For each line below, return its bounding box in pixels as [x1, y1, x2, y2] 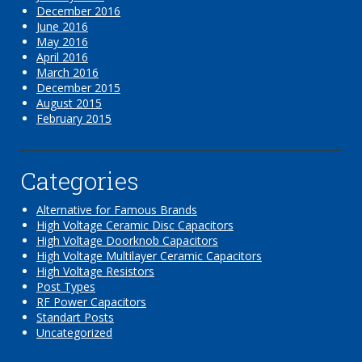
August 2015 [36, 95, 102, 111]
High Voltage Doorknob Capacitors [36, 232, 218, 248]
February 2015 [36, 110, 112, 126]
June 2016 [36, 18, 88, 34]
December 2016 [36, 2, 120, 19]
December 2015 [36, 79, 120, 95]
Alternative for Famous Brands [36, 201, 197, 217]
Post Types [36, 278, 95, 294]
